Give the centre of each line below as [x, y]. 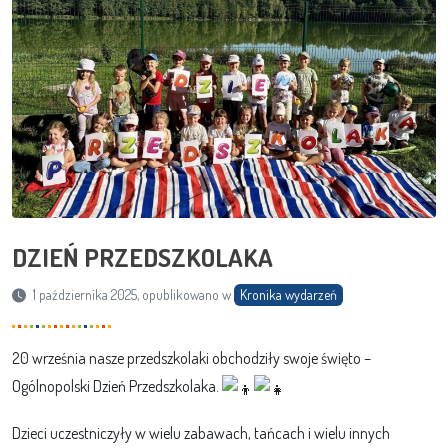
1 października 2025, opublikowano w [132, 295]
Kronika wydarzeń [288, 295]
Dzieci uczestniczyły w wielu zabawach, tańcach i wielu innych [201, 432]
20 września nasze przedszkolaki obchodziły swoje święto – [191, 358]
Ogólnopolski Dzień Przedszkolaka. [117, 386]
